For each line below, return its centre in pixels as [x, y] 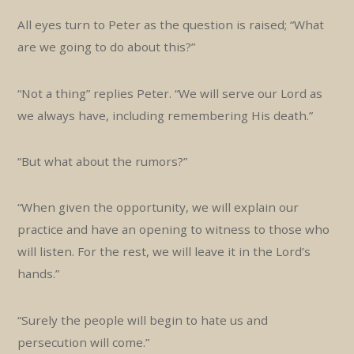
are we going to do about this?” [107, 47]
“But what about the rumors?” [103, 162]
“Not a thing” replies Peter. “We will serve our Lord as [170, 93]
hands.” [39, 274]
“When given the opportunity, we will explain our [158, 207]
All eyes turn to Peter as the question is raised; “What [171, 25]
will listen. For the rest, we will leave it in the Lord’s [164, 252]
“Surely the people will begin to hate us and [143, 320]
